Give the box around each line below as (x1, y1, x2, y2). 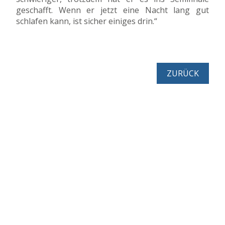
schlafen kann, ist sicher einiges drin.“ (16, 15, 157, 27)
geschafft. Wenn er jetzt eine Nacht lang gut (16, 4, 209, 16)
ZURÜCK (167, 67, 199, 79)
